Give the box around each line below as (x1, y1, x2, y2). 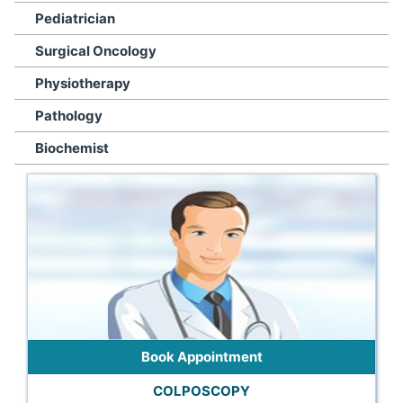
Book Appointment (140, 348, 263, 365)
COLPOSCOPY (153, 382, 250, 399)
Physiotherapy (35, 75, 130, 92)
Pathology (35, 107, 103, 124)
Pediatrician (35, 10, 115, 27)
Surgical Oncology (35, 42, 157, 59)
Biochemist (35, 139, 109, 157)
